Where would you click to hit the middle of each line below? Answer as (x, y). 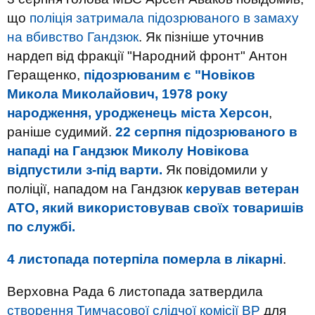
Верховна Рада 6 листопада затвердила (135, 291)
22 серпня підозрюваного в (206, 131)
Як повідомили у (215, 169)
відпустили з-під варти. (85, 169)
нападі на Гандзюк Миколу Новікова (128, 150)
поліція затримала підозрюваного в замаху (164, 18)
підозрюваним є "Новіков (169, 75)
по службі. (41, 226)
